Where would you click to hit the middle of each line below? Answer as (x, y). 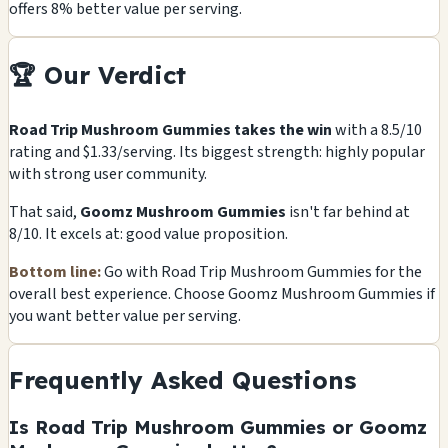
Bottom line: (55, 272)
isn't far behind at (348, 212)
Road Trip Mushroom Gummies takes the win (170, 130)
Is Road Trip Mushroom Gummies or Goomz (218, 427)
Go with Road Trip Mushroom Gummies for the (261, 272)
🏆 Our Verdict (97, 75)
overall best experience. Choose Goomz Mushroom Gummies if (222, 294)
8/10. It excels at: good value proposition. (148, 234)
